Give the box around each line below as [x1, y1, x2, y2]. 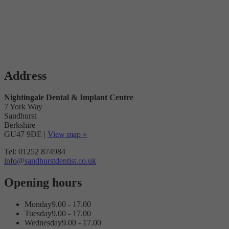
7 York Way [4, 102, 42, 111]
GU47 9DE [4, 130, 44, 139]
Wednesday [25, 218, 62, 227]
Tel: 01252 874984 [4, 147, 65, 156]
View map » [48, 130, 87, 139]
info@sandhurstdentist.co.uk [4, 156, 96, 166]
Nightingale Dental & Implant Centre [4, 93, 133, 102]
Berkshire [4, 121, 35, 130]
